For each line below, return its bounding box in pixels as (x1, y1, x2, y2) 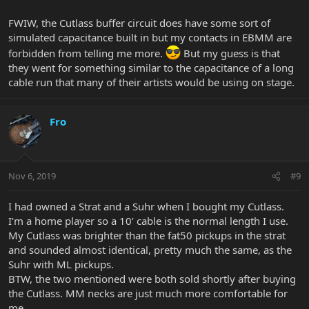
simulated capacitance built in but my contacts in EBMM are (8, 30, 292, 44)
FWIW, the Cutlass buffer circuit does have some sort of (8, 15, 270, 30)
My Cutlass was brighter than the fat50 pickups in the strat (8, 228, 286, 243)
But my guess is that (181, 46, 280, 60)
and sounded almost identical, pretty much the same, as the (8, 243, 292, 257)
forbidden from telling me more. (8, 46, 166, 60)
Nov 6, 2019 (8, 170, 56, 183)
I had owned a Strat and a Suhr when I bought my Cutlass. (8, 199, 284, 214)
